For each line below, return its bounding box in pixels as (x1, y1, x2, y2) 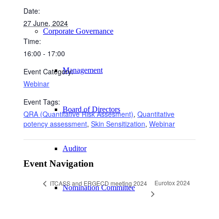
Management (63, 66, 103, 74)
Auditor (63, 144, 87, 153)
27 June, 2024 (23, 18, 68, 28)
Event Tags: (23, 96, 60, 107)
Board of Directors (63, 105, 120, 113)
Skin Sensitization (91, 118, 145, 129)
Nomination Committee (63, 183, 135, 192)
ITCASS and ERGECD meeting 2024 (48, 178, 147, 187)
